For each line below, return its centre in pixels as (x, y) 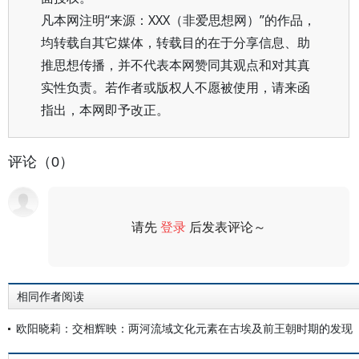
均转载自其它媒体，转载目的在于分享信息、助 (175, 42)
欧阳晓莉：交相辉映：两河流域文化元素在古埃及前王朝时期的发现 (184, 328)
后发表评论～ (226, 227)
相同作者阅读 (50, 296)
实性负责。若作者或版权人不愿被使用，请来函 (175, 87)
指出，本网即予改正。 (105, 110)
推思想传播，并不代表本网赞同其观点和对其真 (175, 65)
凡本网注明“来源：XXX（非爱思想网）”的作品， (178, 20)
